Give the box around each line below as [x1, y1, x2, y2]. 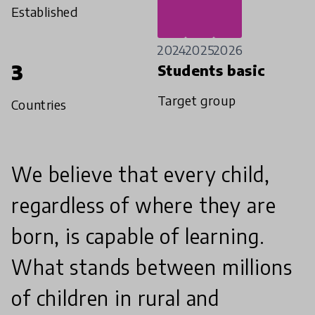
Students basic [157, 60, 266, 79]
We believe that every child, [11, 161, 270, 186]
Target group [157, 91, 236, 108]
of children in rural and [11, 285, 220, 310]
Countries [11, 96, 67, 112]
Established [11, 3, 78, 20]
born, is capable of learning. [11, 223, 265, 248]
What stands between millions [11, 254, 292, 279]
